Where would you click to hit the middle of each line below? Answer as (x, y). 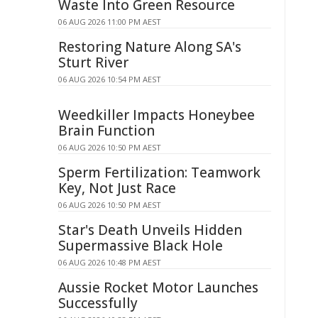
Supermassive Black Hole (141, 246)
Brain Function (106, 131)
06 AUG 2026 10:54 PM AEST (110, 79)
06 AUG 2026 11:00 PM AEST (110, 22)
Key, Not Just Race (117, 188)
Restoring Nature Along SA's (150, 47)
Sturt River (93, 62)
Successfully (98, 303)
